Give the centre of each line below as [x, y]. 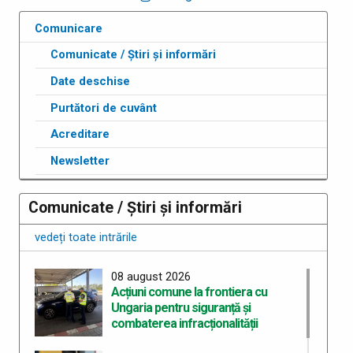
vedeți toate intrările [86, 237]
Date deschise [91, 81]
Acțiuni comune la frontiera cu [189, 292]
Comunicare [69, 28]
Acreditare [80, 134]
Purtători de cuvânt [104, 108]
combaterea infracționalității [184, 324]
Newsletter [80, 160]
